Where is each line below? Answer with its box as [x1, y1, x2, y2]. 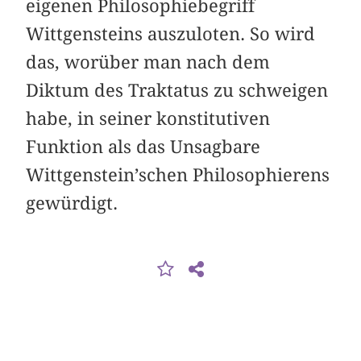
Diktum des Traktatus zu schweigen [26, 80, 329, 102]
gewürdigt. [26, 193, 118, 214]
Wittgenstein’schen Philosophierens [26, 164, 330, 186]
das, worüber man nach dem [26, 52, 271, 73]
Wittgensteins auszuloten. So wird [26, 23, 316, 45]
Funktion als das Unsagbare [26, 136, 261, 158]
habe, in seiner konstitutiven [26, 108, 271, 130]
